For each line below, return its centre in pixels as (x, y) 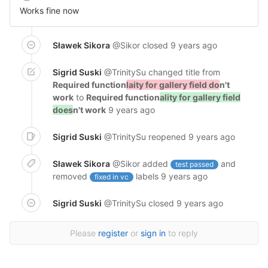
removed (71, 176)
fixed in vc (112, 177)
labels (146, 176)
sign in (153, 233)
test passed (194, 164)
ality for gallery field (200, 97)
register (113, 233)
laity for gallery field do (173, 85)
